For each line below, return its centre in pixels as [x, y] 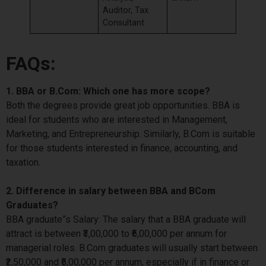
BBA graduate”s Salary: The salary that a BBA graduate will [126, 219]
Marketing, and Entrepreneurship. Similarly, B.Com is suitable [131, 134]
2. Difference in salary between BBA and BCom [111, 191]
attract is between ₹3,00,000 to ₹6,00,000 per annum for [116, 233]
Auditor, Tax [126, 10]
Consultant [125, 23]
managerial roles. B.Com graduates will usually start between [132, 248]
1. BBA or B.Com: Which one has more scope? [108, 91]
